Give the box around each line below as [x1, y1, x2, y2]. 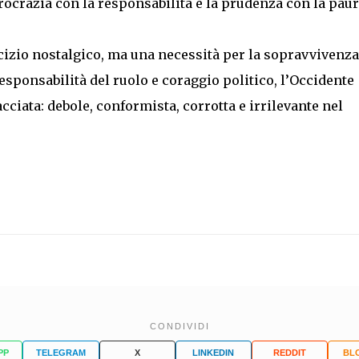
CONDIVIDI [149, 321, 210, 331]
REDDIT [272, 347, 306, 357]
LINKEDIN [192, 347, 234, 357]
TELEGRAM [35, 347, 86, 357]
